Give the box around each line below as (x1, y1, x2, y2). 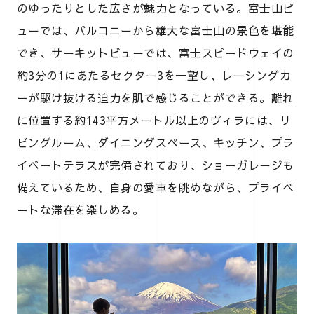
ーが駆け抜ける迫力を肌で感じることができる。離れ (17, 90, 294, 106)
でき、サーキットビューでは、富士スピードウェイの (17, 45, 294, 61)
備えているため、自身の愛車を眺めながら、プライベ (17, 179, 294, 196)
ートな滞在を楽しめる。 (17, 202, 144, 218)
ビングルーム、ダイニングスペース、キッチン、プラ (17, 135, 294, 151)
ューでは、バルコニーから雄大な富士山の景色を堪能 (17, 22, 294, 39)
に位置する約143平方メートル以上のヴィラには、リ (17, 112, 291, 128)
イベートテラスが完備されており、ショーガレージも (17, 157, 294, 173)
